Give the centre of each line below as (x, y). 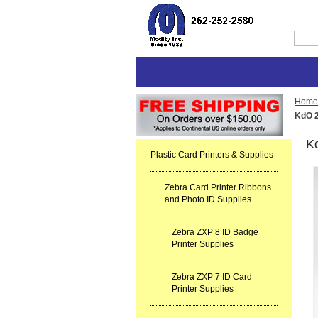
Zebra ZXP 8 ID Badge (215, 232)
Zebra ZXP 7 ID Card (212, 277)
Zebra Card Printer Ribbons (218, 187)
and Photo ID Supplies (208, 199)
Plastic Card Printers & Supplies (212, 155)
